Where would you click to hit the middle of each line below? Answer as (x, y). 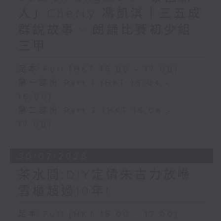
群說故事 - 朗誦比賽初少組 (105, 30)
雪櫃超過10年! (64, 192)
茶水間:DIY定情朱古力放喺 (105, 175)
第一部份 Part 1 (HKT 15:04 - (94, 83)
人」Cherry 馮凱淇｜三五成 (110, 14)
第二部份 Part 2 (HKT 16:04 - (95, 111)
